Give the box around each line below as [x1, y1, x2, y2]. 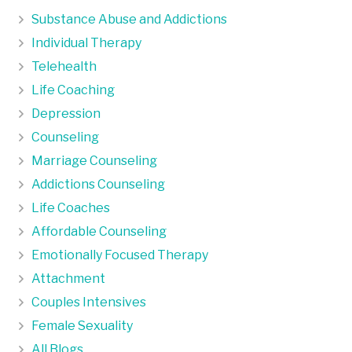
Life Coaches [31, 200, 110, 215]
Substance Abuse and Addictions [31, 11, 227, 27]
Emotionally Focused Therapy [31, 247, 208, 262]
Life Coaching [31, 82, 115, 97]
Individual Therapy [31, 35, 141, 50]
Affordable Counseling [31, 223, 167, 239]
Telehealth [31, 58, 97, 74]
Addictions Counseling [31, 176, 165, 192]
